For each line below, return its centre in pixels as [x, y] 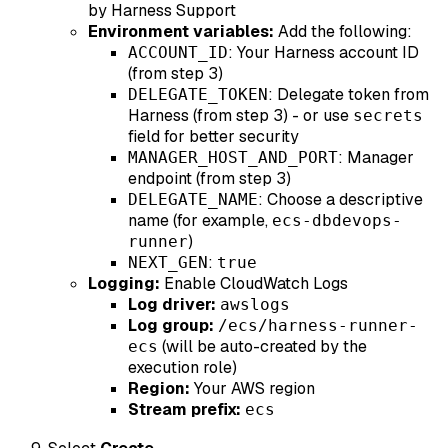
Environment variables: [181, 32]
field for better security [213, 137]
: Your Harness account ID [323, 53]
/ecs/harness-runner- [318, 326]
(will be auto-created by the [262, 347]
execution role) [182, 368]
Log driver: [172, 305]
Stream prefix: [184, 410]
